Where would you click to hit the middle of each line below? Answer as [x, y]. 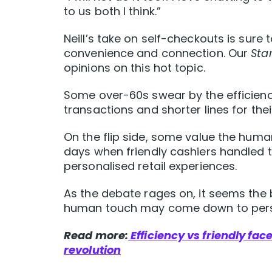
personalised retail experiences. [151, 166]
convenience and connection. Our [158, 53]
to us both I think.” [113, 12]
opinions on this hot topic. [134, 68]
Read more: [96, 236]
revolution [92, 250]
